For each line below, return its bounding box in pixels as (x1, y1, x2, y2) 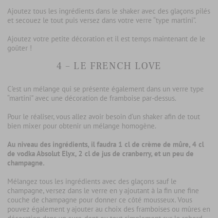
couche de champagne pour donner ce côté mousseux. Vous (7, 195, 192, 204)
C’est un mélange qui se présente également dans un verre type (7, 84, 204, 93)
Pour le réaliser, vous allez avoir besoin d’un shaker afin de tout (7, 111, 200, 121)
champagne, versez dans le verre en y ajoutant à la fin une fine (7, 185, 199, 195)
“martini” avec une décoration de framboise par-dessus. (7, 93, 176, 103)
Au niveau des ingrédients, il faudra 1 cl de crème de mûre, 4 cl (7, 139, 204, 149)
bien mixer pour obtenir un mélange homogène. (7, 121, 156, 130)
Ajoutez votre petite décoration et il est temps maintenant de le (7, 34, 205, 43)
